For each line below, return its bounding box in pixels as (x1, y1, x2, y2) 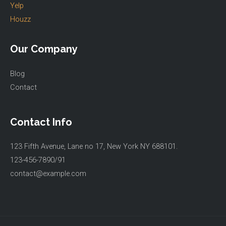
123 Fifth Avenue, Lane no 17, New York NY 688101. (10, 142, 178, 151)
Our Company (10, 43, 78, 55)
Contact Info (10, 116, 72, 129)
